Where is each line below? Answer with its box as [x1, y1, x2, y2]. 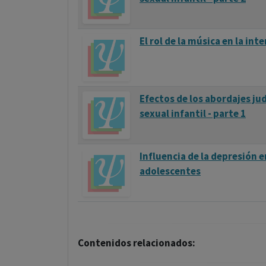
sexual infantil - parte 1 [140, 107, 246, 120]
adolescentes [140, 164, 201, 178]
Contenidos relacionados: [78, 236, 195, 249]
